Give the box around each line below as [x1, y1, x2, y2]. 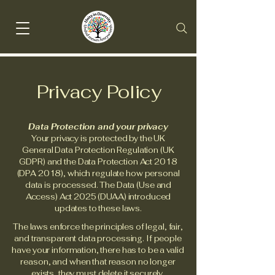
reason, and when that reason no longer [20, 257, 176, 267]
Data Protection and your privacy [28, 122, 168, 132]
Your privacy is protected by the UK [31, 133, 166, 144]
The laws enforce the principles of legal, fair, [13, 222, 183, 232]
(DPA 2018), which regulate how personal [17, 168, 180, 179]
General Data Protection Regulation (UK [22, 145, 174, 155]
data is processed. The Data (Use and [25, 180, 172, 190]
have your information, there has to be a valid [12, 245, 184, 255]
